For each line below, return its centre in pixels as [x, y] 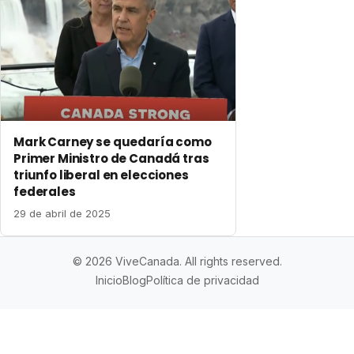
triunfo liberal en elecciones [101, 175]
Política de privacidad [202, 280]
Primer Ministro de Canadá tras [111, 158]
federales [45, 191]
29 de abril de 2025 [62, 213]
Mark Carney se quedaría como [113, 141]
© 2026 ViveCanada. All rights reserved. [177, 261]
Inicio [109, 280]
